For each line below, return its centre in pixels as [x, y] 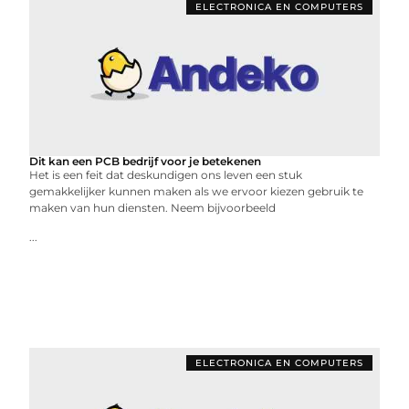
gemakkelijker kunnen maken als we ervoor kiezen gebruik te [197, 191]
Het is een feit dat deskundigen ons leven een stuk [166, 175]
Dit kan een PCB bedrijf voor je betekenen [146, 161]
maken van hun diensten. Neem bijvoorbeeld [153, 208]
